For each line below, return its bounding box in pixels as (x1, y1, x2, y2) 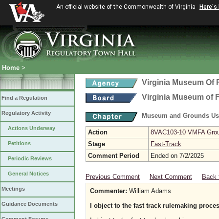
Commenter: (90, 187, 127, 195)
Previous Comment (86, 173, 140, 180)
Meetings (1, 186, 25, 192)
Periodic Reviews (8, 155, 52, 161)
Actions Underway (8, 125, 55, 131)
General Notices (8, 171, 49, 176)
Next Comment (150, 173, 192, 180)
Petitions (8, 140, 31, 146)
